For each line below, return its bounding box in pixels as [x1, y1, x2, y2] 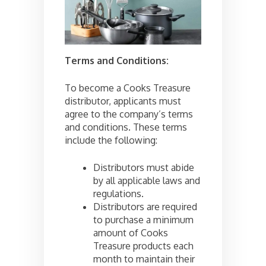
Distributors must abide [93, 161, 194, 174]
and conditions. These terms [65, 121, 187, 134]
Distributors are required [93, 201, 197, 213]
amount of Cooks [93, 227, 168, 239]
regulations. [93, 188, 144, 200]
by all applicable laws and [93, 175, 200, 187]
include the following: [65, 134, 157, 147]
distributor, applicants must [65, 95, 181, 107]
